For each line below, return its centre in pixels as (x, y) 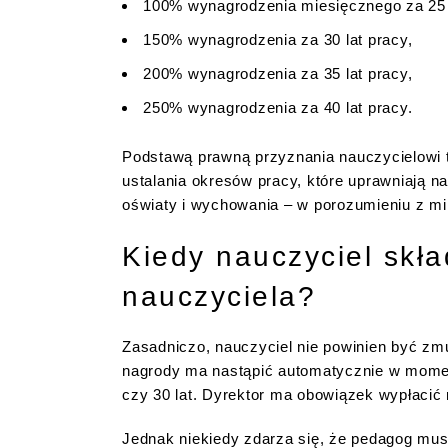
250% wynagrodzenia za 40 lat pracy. (280, 107)
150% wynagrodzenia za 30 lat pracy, (278, 39)
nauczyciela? (219, 296)
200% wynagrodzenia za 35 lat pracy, (278, 73)
